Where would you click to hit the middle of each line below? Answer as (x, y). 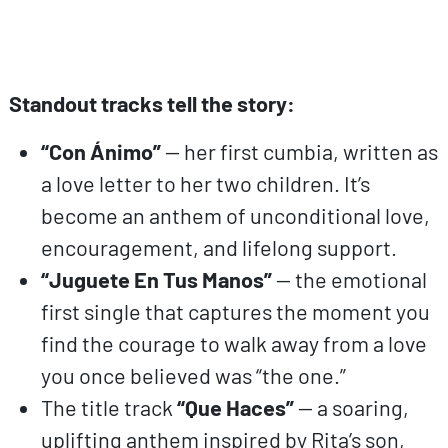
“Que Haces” (237, 406)
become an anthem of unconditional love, (235, 214)
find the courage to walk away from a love (233, 342)
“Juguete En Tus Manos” (158, 278)
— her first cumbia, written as (301, 150)
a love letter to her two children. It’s (205, 182)
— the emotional (351, 278)
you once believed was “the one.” (193, 374)
